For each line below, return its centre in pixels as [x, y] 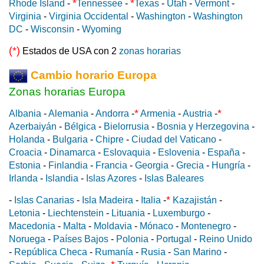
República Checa [51, 252]
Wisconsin [52, 29]
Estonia [25, 166]
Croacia [25, 153]
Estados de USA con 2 [70, 51]
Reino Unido [226, 239]
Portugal [174, 239]
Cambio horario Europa [92, 75]
